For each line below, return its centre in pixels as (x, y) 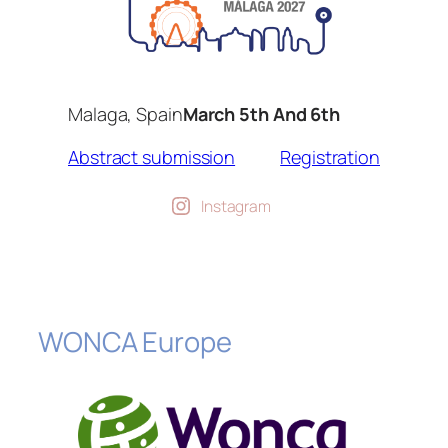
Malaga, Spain (125, 114)
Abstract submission (152, 157)
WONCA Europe (135, 342)
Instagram (236, 206)
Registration (330, 157)
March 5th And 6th (261, 114)
